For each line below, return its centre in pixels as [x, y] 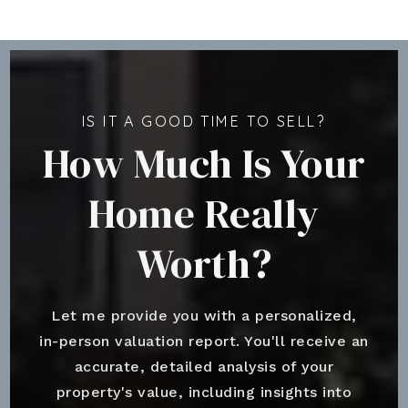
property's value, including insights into [204, 392]
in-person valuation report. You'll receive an [204, 341]
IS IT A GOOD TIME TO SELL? [204, 121]
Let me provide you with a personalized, [204, 315]
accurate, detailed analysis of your [204, 366]
